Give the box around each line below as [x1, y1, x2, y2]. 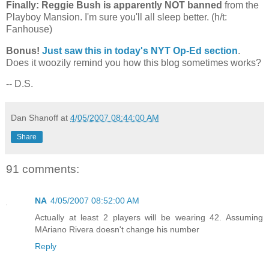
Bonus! [6, 45, 40, 56]
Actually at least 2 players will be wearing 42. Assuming [35, 212, 263, 222]
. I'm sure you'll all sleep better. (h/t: [80, 11, 227, 22]
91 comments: [6, 163, 79, 176]
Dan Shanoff [11, 113, 58, 123]
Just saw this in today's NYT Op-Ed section [42, 45, 238, 56]
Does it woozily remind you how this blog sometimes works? [6, 57, 261, 68]
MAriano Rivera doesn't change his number [35, 224, 199, 234]
